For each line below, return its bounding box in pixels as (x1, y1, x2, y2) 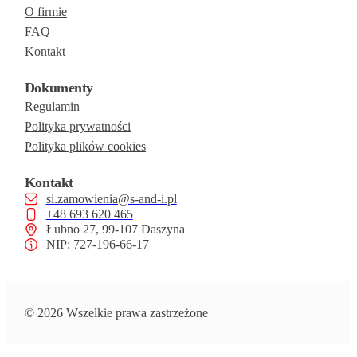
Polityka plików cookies (24, 139, 146, 153)
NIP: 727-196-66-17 (45, 237, 149, 252)
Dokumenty (24, 79, 93, 96)
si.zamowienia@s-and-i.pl (45, 192, 177, 206)
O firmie (24, 4, 67, 18)
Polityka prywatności (24, 119, 131, 133)
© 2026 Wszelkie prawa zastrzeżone (24, 305, 208, 320)
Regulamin (24, 99, 80, 113)
